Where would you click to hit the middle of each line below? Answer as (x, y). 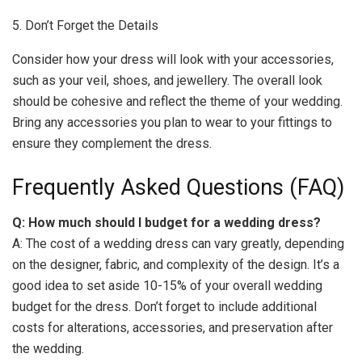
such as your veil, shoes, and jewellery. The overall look (167, 81)
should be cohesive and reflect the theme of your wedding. (177, 102)
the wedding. (48, 349)
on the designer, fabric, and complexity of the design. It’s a (176, 265)
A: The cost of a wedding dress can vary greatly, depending (178, 244)
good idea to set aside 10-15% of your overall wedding (167, 286)
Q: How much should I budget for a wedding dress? (166, 223)
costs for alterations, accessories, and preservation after (173, 328)
